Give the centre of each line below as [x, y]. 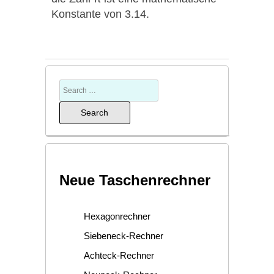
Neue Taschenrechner [135, 180]
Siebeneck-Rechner [123, 235]
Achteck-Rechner [119, 255]
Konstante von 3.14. [100, 14]
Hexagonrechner [117, 216]
